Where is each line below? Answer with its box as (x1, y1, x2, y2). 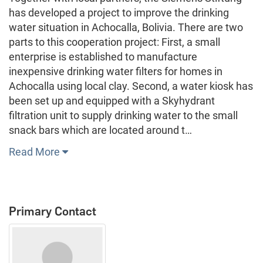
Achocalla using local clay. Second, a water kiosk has (9, 79, 253, 92)
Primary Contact (9, 204, 96, 218)
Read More (9, 145, 62, 158)
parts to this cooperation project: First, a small (9, 35, 220, 48)
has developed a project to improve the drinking (9, 6, 229, 19)
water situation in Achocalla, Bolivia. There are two (9, 21, 243, 33)
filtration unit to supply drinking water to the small (9, 109, 238, 122)
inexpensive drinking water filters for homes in (9, 65, 222, 77)
